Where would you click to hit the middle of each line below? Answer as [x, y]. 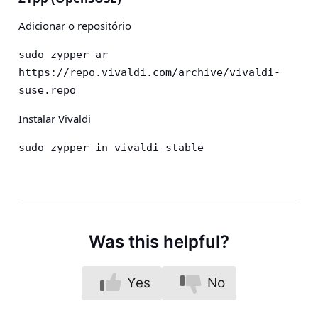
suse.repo [47, 90]
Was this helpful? [159, 242]
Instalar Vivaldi [55, 119]
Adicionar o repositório [75, 26]
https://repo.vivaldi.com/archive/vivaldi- [149, 72]
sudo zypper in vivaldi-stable [111, 148]
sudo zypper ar [63, 55]
